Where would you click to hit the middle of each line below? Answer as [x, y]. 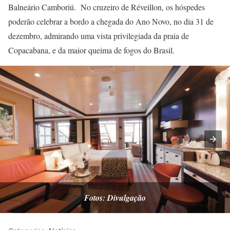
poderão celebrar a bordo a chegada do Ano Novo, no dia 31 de [111, 21]
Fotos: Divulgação [115, 197]
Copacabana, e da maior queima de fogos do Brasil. [93, 50]
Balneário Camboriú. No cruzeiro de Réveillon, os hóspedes [107, 7]
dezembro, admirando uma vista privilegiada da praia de [99, 35]
